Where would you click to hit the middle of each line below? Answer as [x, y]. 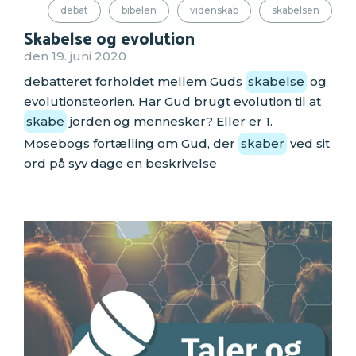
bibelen [139, 10]
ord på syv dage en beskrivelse [120, 164]
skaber [263, 144]
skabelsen [296, 10]
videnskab [214, 10]
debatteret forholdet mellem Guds [135, 82]
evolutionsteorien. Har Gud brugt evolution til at [172, 102]
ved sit [308, 144]
